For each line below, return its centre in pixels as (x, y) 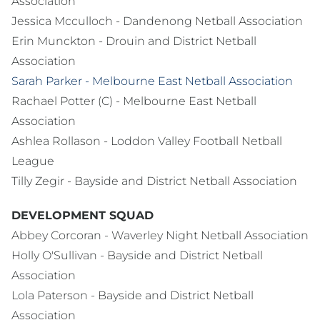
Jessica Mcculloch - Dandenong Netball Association (157, 21)
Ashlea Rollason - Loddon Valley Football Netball (147, 141)
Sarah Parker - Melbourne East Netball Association (152, 81)
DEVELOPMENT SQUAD (82, 216)
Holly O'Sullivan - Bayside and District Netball (137, 256)
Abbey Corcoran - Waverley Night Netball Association (160, 236)
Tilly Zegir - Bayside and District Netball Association (154, 181)
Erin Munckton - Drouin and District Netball (134, 41)
